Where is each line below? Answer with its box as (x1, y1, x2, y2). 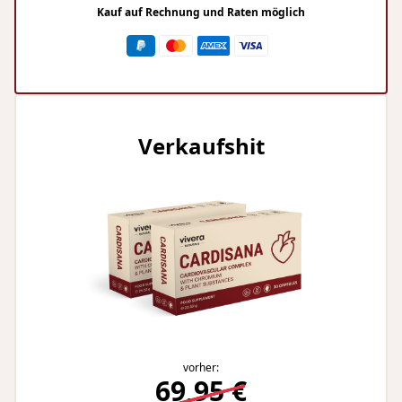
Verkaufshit (137, 131, 265, 161)
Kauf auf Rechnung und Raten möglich (97, 4, 305, 20)
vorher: (183, 360, 219, 375)
